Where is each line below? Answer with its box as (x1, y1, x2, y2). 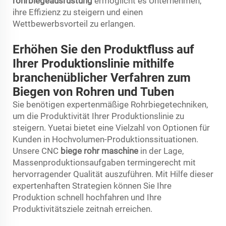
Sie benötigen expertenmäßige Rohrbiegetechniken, (13, 99, 208, 109)
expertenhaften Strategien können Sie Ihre (13, 180, 172, 191)
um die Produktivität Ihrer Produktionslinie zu (13, 110, 184, 121)
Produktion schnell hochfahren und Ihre (13, 192, 161, 202)
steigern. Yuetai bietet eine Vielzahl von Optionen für (13, 122, 210, 133)
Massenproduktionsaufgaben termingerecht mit (13, 157, 196, 167)
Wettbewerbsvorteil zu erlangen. (13, 18, 135, 29)
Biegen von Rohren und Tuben (13, 84, 174, 99)
